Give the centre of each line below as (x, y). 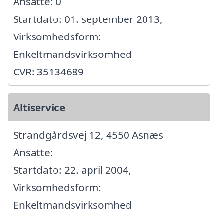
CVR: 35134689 (48, 72)
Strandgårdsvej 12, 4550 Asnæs (88, 135)
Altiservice (39, 108)
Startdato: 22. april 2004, (72, 170)
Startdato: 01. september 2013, (88, 19)
